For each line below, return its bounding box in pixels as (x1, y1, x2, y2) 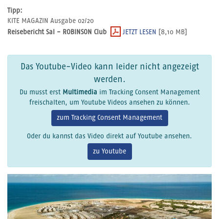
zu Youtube (93, 148, 126, 155)
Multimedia (62, 89, 97, 96)
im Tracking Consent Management (97, 89, 200, 96)
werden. (93, 75, 126, 84)
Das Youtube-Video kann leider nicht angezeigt (20, 62, 199, 71)
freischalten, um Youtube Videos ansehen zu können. (29, 99, 190, 107)
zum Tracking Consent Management (57, 114, 162, 122)
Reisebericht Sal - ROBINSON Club (7, 29, 109, 36)
